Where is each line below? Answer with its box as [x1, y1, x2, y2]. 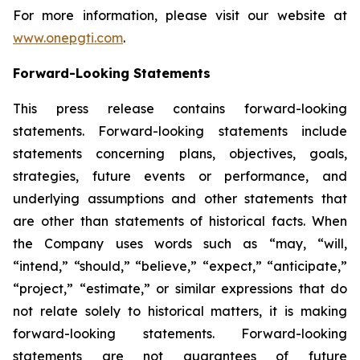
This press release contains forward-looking [13, 100, 347, 117]
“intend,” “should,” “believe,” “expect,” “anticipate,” [13, 257, 347, 274]
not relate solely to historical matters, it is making [13, 302, 347, 319]
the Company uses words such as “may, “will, [13, 235, 347, 252]
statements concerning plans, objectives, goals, [13, 145, 347, 162]
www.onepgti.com [13, 29, 123, 46]
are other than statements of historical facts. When [13, 212, 347, 229]
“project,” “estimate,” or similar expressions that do [13, 280, 347, 297]
